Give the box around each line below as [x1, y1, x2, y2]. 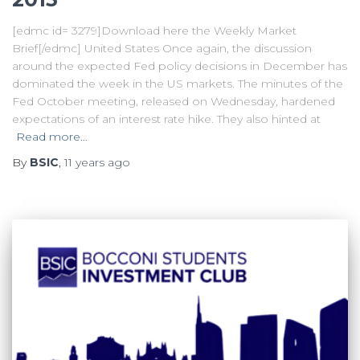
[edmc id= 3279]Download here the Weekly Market [12, 22, 297, 38]
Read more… [16, 129, 88, 144]
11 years [64, 154, 104, 170]
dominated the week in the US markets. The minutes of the [12, 76, 343, 91]
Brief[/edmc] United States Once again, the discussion [12, 40, 312, 55]
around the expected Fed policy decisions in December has [12, 58, 347, 73]
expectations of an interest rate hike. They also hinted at [12, 111, 321, 126]
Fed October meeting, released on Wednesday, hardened [12, 93, 335, 108]
